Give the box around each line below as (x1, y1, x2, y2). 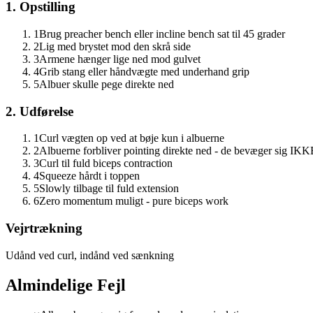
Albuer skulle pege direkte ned (39, 78, 174, 90)
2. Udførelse (6, 103, 73, 119)
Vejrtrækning (6, 221, 82, 236)
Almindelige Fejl (6, 275, 126, 294)
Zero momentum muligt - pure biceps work (39, 195, 228, 208)
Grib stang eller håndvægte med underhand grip (39, 66, 249, 78)
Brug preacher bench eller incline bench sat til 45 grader (39, 28, 285, 40)
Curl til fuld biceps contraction (39, 157, 173, 170)
